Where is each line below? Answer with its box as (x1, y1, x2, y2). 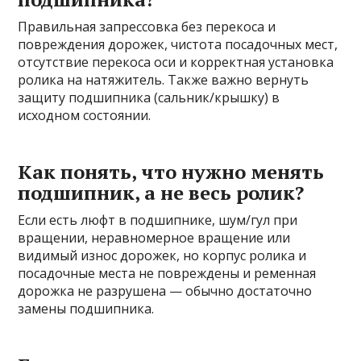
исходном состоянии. (18, 106, 151, 125)
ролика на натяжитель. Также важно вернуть (18, 71, 309, 89)
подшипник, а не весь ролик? (18, 180, 305, 206)
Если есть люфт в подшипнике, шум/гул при (18, 211, 298, 230)
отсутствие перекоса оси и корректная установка (18, 53, 334, 72)
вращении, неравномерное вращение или (18, 229, 291, 247)
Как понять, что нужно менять (18, 159, 325, 185)
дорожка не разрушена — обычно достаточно (18, 282, 313, 301)
